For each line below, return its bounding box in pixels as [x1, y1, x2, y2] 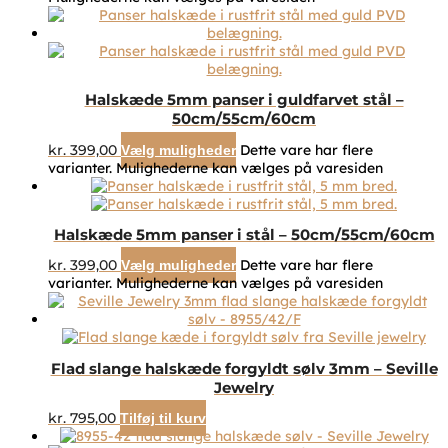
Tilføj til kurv [120, 410, 206, 427]
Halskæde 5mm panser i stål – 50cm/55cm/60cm [53, 224, 435, 244]
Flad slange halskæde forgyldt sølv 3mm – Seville [50, 358, 438, 378]
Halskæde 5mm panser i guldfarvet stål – [84, 90, 404, 110]
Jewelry [214, 377, 274, 397]
